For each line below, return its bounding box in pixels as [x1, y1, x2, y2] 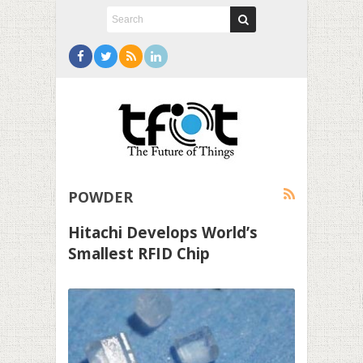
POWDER [68, 187, 133, 207]
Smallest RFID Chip [68, 243, 210, 263]
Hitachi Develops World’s [68, 222, 258, 242]
